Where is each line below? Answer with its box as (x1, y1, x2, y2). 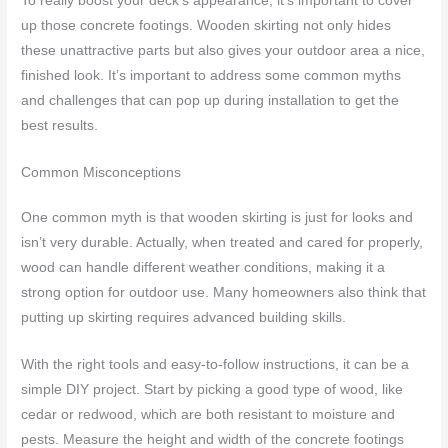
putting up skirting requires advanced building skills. (21, 309, 347, 325)
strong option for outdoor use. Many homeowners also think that (21, 284, 427, 300)
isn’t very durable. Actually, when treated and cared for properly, (21, 234, 424, 250)
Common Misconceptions (21, 164, 182, 180)
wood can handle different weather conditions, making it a (21, 259, 386, 275)
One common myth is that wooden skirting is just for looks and (21, 209, 414, 225)
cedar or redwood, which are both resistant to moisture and (21, 406, 396, 422)
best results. (21, 117, 99, 133)
